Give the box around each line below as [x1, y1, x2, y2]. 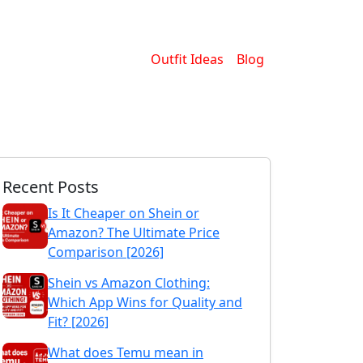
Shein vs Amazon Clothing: [48, 274, 210, 292]
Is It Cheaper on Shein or [48, 204, 199, 222]
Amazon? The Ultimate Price [48, 224, 220, 241]
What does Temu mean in [48, 344, 203, 361]
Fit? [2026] [48, 313, 109, 331]
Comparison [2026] [48, 243, 164, 261]
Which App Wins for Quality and [48, 293, 242, 311]
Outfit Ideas [151, 50, 224, 68]
